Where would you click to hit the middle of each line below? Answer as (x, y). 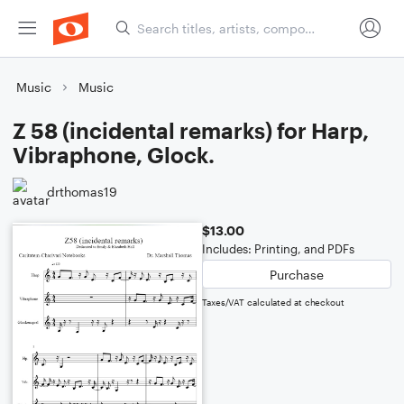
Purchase (297, 274)
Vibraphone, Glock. (114, 155)
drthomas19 (82, 191)
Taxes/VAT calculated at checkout (273, 302)
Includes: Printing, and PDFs (278, 249)
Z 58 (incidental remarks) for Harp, (191, 130)
